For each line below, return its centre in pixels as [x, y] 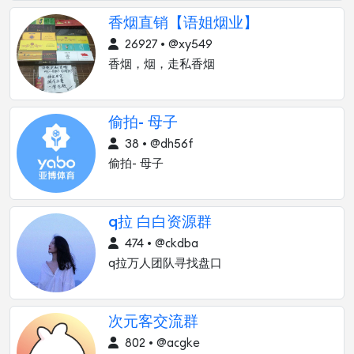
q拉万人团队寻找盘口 [165, 264]
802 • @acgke [161, 343]
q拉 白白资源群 [160, 222]
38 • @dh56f [158, 144]
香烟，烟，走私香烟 [162, 64]
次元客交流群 [153, 322]
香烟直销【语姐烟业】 [183, 23]
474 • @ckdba [160, 244]
